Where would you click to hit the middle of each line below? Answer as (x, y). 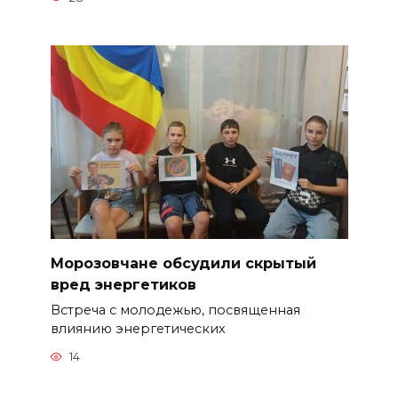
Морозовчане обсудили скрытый (183, 263)
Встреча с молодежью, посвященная (175, 310)
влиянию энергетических (138, 328)
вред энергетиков (123, 284)
